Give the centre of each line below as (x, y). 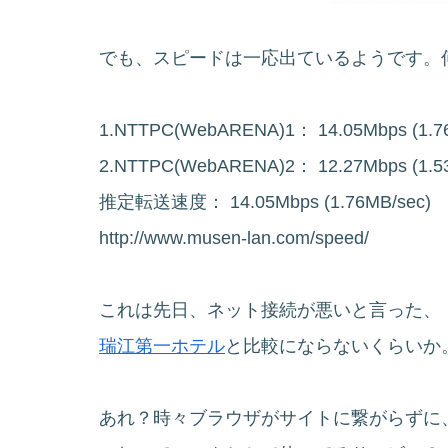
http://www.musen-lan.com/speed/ (234, 237)
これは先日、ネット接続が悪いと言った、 (270, 309)
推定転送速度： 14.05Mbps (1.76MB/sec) (265, 201)
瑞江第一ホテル (162, 345)
